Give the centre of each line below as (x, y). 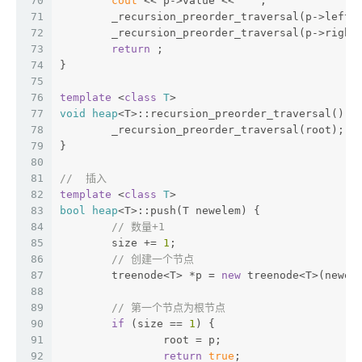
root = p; (192, 339)
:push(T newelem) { (202, 210)
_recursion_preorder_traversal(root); (228, 129)
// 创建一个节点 (153, 259)
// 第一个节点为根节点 (168, 307)
